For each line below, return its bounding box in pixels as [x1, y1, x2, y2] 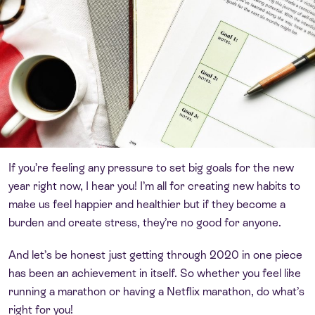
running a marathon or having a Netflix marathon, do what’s [8, 284, 304, 298]
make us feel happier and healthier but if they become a [8, 197, 285, 211]
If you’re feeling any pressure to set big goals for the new [8, 160, 294, 174]
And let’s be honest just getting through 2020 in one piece [8, 247, 302, 262]
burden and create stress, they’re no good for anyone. [8, 215, 281, 229]
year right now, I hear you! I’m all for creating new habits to [8, 179, 300, 193]
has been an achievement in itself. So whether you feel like [8, 266, 301, 280]
